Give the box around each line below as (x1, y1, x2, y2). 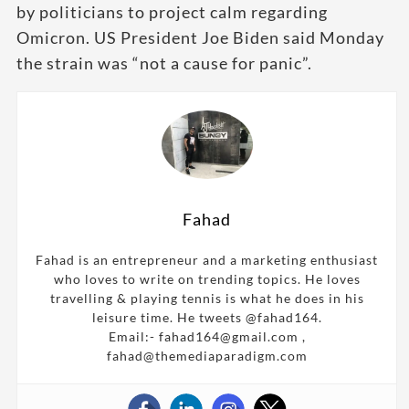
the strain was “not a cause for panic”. (16, 52, 312, 73)
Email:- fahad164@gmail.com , (108, 328, 306, 344)
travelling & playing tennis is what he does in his (49, 289, 364, 306)
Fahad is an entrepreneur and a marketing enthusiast (36, 251, 378, 267)
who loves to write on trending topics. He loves (53, 270, 361, 287)
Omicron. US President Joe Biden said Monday (16, 26, 384, 47)
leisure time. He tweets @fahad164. (91, 309, 322, 325)
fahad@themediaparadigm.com (106, 347, 308, 363)
